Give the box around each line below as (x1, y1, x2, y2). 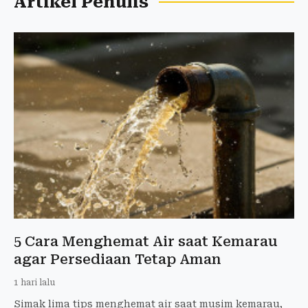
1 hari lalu (14, 278, 55, 288)
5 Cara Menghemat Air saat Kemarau (14, 233, 278, 250)
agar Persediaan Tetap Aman (14, 251, 221, 268)
